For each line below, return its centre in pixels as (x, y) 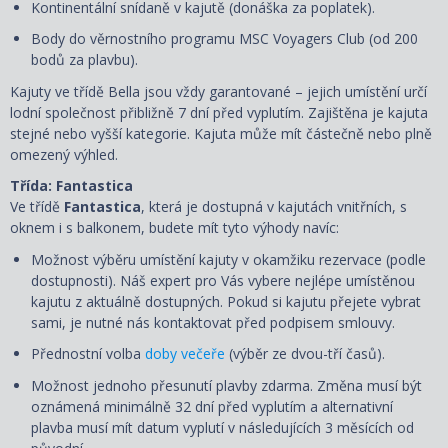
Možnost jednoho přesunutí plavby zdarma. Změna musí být (226, 385)
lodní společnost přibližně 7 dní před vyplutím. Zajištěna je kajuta (219, 112)
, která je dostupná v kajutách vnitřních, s (274, 207)
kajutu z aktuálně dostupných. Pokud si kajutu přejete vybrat (226, 301)
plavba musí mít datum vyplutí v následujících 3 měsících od (222, 427)
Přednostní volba (88, 354)
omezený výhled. (64, 154)
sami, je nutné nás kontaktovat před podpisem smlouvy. (213, 322)
